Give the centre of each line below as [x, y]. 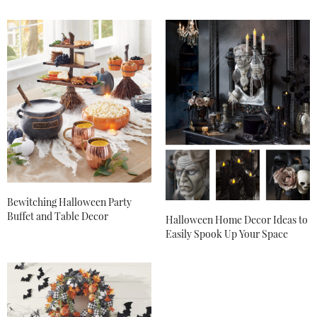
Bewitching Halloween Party [69, 202]
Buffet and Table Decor [58, 217]
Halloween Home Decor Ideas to [237, 219]
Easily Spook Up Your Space [227, 234]
